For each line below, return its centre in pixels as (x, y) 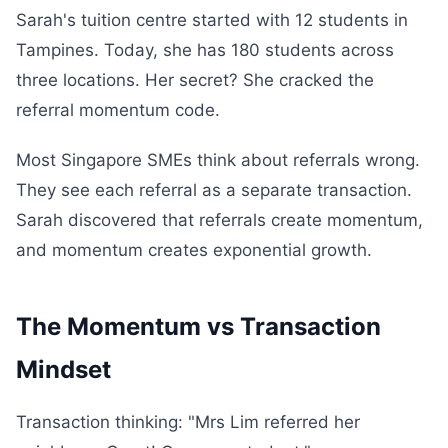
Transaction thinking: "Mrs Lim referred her (188, 422)
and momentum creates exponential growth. (194, 250)
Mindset (63, 369)
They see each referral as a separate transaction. (214, 190)
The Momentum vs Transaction (198, 326)
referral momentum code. (118, 110)
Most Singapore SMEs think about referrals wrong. (218, 160)
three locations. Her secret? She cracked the (195, 80)
